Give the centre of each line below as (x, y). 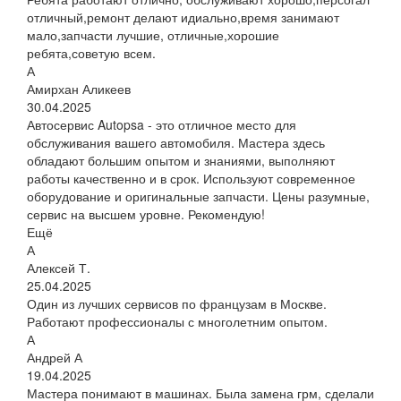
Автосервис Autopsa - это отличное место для (162, 125)
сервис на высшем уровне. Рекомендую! (146, 214)
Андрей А (55, 358)
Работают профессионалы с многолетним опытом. (177, 322)
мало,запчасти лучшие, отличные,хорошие (153, 35)
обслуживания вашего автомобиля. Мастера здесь (176, 143)
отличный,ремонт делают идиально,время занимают (183, 17)
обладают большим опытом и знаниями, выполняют (181, 161)
